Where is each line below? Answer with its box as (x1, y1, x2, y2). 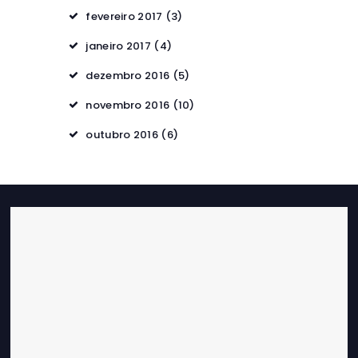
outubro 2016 (86, 127, 158, 143)
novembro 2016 (86, 97, 170, 113)
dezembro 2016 (86, 68, 170, 84)
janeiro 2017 (86, 38, 151, 54)
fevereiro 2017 (86, 9, 163, 25)
